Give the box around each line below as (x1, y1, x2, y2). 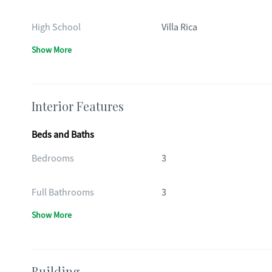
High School (32, 21, 81, 33)
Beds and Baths (32, 129, 94, 141)
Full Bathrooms (32, 186, 94, 199)
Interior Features (32, 98, 124, 114)
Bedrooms (32, 152, 74, 165)
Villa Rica (161, 21, 197, 33)
